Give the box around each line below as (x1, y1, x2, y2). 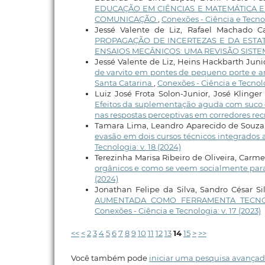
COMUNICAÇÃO (94, 14, 158, 24)
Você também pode (70, 253, 149, 263)
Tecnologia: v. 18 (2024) (94, 141, 181, 151)
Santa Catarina (94, 77, 154, 88)
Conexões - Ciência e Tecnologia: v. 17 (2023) (94, 205, 261, 215)
